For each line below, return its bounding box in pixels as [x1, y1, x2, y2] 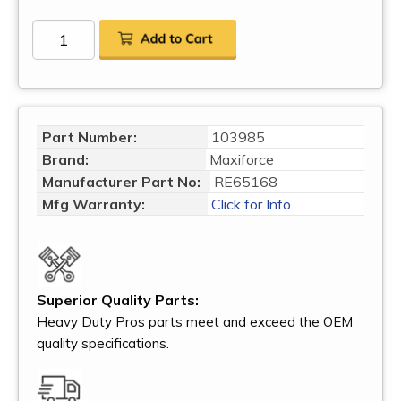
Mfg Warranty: [42, 195, 149, 213]
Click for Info [208, 195, 291, 213]
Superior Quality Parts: [37, 290, 199, 309]
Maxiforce [209, 150, 274, 168]
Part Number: [42, 128, 137, 146]
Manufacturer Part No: [42, 173, 200, 191]
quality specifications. [37, 334, 169, 352]
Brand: [42, 150, 89, 168]
